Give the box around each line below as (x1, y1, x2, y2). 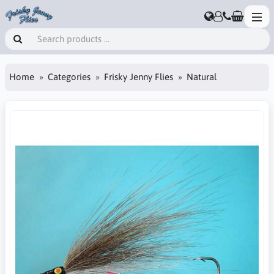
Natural (187, 72, 217, 83)
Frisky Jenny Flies (104, 72, 173, 83)
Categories (48, 72, 91, 83)
